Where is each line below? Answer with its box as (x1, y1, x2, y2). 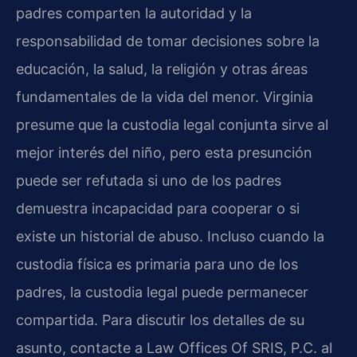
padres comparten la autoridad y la (16, 4, 252, 22)
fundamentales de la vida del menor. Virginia (16, 88, 313, 105)
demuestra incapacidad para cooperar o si (16, 199, 300, 217)
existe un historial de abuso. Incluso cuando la (16, 227, 324, 245)
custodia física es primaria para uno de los (16, 255, 298, 273)
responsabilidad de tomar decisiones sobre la (16, 32, 320, 49)
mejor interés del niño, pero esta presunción (16, 143, 312, 161)
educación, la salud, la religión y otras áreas (16, 60, 308, 77)
